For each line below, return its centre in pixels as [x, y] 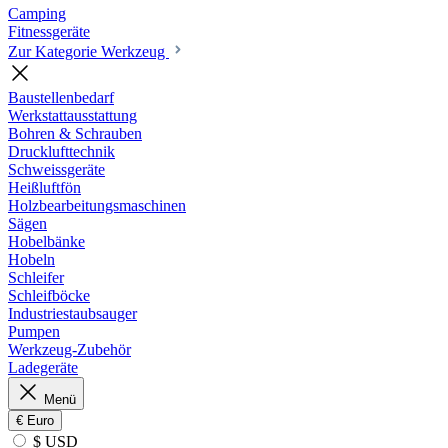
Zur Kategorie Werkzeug [88, 51]
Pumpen [34, 331]
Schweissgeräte [56, 169]
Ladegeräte [43, 367]
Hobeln [31, 259]
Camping [37, 13]
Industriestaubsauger [72, 313]
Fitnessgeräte [49, 31]
